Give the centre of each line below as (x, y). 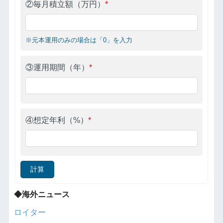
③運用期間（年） (57, 68)
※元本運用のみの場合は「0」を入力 (79, 41)
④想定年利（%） (56, 120)
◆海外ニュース (42, 194)
